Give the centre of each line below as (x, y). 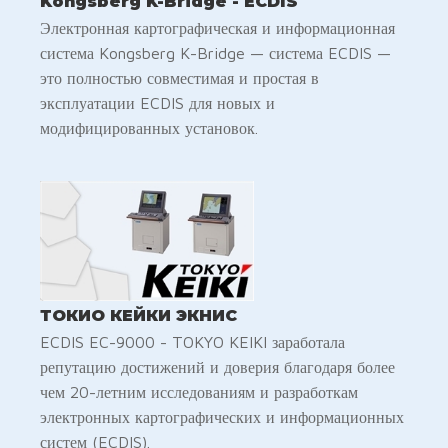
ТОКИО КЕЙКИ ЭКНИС (138, 315)
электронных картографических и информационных (222, 416)
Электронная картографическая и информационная (217, 27)
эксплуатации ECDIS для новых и (157, 102)
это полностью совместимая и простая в (179, 77)
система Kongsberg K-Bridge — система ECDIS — (215, 52)
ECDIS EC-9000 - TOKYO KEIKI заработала (192, 341)
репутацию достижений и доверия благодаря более (217, 366)
